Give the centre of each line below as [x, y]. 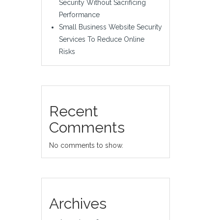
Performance [79, 14]
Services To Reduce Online [101, 39]
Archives [78, 203]
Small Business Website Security [110, 27]
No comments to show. [86, 145]
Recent [73, 111]
